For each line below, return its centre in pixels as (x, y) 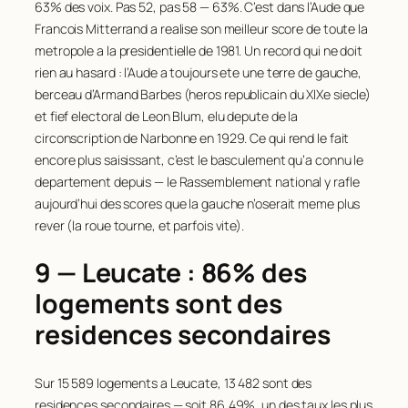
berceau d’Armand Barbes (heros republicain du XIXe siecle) (203, 94)
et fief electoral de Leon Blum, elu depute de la (167, 116)
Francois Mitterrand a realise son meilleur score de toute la (201, 28)
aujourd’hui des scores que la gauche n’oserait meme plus (198, 203)
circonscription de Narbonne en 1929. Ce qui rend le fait (192, 138)
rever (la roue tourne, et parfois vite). (139, 225)
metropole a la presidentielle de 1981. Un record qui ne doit (199, 50)
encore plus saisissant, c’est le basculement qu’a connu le (199, 159)
